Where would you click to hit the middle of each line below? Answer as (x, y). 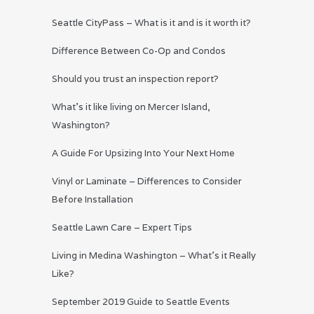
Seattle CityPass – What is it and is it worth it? (151, 23)
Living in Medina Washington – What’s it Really (154, 256)
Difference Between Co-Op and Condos (139, 51)
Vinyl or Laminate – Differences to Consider (147, 182)
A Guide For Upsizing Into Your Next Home (143, 153)
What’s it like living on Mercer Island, (131, 107)
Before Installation (93, 200)
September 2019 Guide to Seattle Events (141, 302)
